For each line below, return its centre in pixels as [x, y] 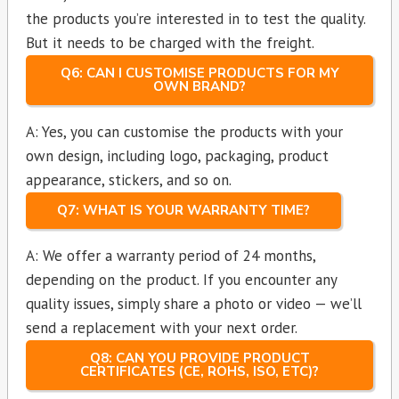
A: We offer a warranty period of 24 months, [171, 256]
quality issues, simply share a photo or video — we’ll [194, 304]
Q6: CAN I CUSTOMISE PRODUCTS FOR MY [199, 73]
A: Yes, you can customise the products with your [184, 132]
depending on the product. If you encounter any [181, 280]
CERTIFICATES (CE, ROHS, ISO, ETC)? [199, 372]
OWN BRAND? [199, 87]
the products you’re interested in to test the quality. [195, 19]
